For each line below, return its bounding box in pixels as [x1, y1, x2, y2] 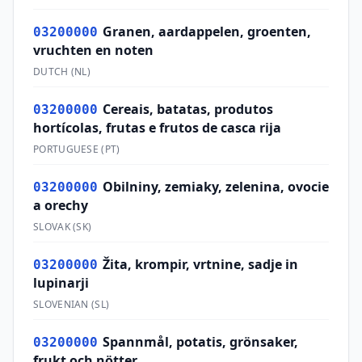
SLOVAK [33, 220, 70, 234]
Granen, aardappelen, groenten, [103, 23, 311, 40]
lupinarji [33, 274, 89, 292]
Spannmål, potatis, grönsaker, [103, 333, 298, 351]
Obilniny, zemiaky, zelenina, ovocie [103, 178, 329, 196]
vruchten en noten [33, 41, 154, 59]
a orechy [33, 196, 88, 214]
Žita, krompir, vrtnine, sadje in [103, 255, 298, 273]
